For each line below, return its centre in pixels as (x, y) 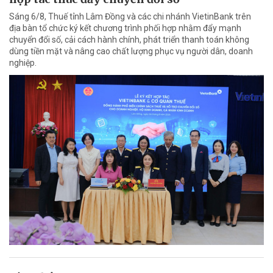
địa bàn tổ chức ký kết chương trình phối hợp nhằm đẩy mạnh (125, 28)
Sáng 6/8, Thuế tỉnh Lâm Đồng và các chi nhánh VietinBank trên (130, 17)
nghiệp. (23, 63)
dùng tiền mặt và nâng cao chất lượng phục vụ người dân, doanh (131, 51)
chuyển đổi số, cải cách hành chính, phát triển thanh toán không (129, 40)
